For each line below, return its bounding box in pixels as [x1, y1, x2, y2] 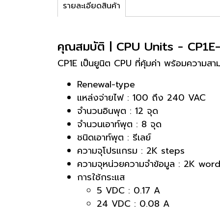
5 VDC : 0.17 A [97, 184, 160, 197]
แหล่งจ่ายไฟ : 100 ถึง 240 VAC [77, 91, 206, 105]
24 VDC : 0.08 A [97, 197, 169, 211]
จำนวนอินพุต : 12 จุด [77, 104, 158, 118]
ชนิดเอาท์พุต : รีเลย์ [77, 131, 151, 144]
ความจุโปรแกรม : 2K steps [77, 144, 185, 158]
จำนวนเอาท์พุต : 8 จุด [77, 117, 162, 131]
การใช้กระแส [77, 170, 125, 184]
